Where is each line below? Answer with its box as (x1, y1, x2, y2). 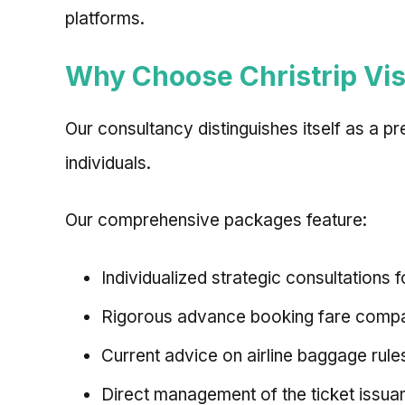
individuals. (65, 153, 151, 174)
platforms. (65, 7, 145, 29)
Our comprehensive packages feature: (65, 210, 367, 231)
